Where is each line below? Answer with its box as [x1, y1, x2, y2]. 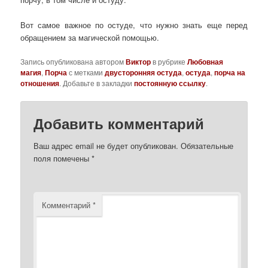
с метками [67, 66, 105, 77]
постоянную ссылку [134, 77, 206, 89]
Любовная [187, 56, 224, 67]
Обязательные [181, 140, 234, 152]
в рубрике [151, 56, 188, 66]
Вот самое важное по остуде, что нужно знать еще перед [20, 19, 248, 31]
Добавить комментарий [33, 113, 205, 134]
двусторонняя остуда [105, 66, 182, 78]
